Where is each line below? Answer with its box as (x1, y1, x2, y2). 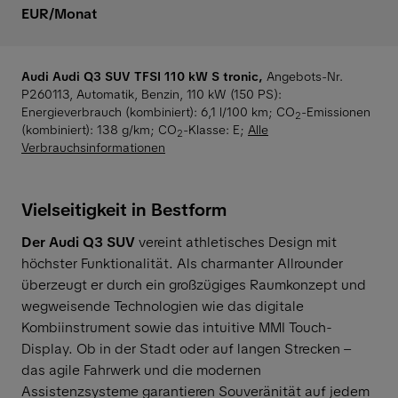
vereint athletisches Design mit (135, 232, 337, 251)
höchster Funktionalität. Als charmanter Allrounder (21, 253, 343, 273)
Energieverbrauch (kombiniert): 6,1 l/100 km (21, 103, 268, 120)
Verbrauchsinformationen (21, 139, 165, 155)
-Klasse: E (183, 121, 240, 138)
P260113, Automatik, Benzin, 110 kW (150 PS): (21, 85, 282, 102)
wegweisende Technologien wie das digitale (21, 296, 304, 315)
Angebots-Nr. (267, 68, 343, 84)
